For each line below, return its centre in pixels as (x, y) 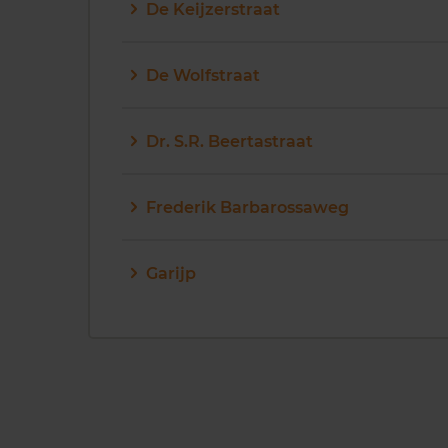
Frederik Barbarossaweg (247, 207)
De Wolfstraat (203, 75)
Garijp (171, 273)
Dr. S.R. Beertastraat (229, 141)
